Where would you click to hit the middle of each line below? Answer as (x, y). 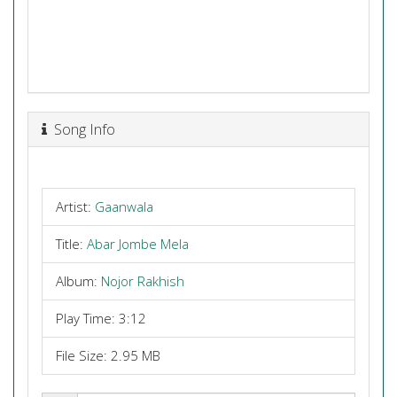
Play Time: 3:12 (101, 318)
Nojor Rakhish (143, 281)
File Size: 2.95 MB (108, 355)
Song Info (81, 128)
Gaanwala (124, 206)
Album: (78, 281)
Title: (71, 244)
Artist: (75, 206)
